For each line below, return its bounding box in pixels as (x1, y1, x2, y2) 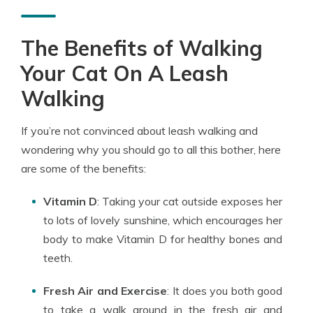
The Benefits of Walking (21, 34, 263, 61)
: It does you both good (167, 283, 282, 298)
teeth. (43, 250, 73, 265)
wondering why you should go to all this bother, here (21, 142, 281, 156)
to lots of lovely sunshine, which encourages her (43, 212, 282, 227)
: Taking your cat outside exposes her (97, 194, 282, 208)
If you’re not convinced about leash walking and (21, 123, 258, 138)
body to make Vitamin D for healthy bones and (43, 231, 282, 246)
